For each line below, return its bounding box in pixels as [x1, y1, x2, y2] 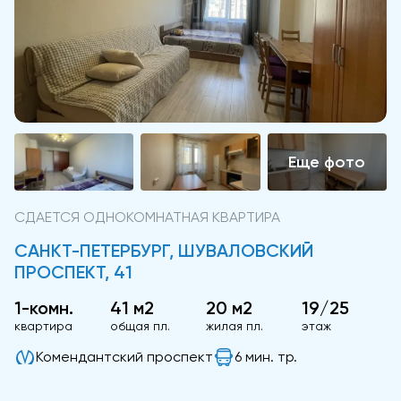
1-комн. [14, 297, 73, 319]
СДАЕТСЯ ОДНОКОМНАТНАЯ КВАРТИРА [14, 209, 280, 226]
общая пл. [110, 319, 170, 333]
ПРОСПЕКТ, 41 [14, 261, 132, 283]
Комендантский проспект [36, 348, 213, 365]
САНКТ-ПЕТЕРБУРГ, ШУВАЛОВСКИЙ [14, 240, 313, 261]
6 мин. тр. [235, 348, 297, 365]
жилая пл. [206, 319, 263, 333]
